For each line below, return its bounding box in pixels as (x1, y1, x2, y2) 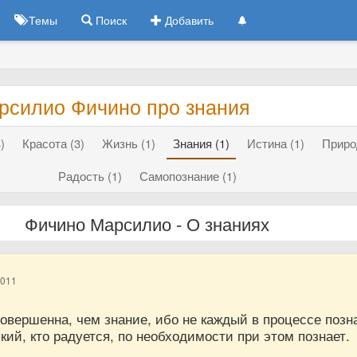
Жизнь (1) (102, 135, 156, 151)
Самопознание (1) (139, 167, 237, 184)
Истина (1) (247, 135, 305, 151)
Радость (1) (58, 167, 123, 184)
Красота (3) (22, 135, 85, 151)
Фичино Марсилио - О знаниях (24, 210, 269, 236)
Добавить (162, 12, 214, 28)
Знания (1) (173, 135, 230, 151)
